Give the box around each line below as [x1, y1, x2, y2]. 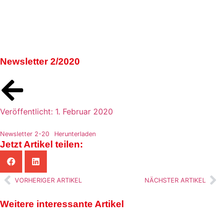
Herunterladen [54, 130, 96, 138]
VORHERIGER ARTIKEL [15, 176, 82, 184]
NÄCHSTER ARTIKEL [145, 176, 206, 184]
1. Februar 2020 [55, 107, 113, 116]
